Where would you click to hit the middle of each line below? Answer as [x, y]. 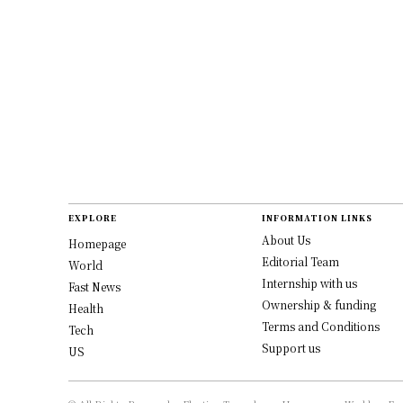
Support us [291, 348]
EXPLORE [93, 218]
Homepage [97, 243]
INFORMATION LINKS [317, 218]
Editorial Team [300, 261]
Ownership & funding [318, 304]
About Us [286, 240]
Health [86, 308]
